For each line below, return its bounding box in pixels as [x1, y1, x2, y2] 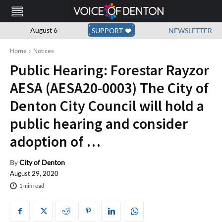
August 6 [30, 25, 57, 34]
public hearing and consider [10, 114, 188, 133]
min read [22, 182, 44, 189]
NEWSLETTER [168, 26, 212, 35]
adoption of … [10, 132, 101, 151]
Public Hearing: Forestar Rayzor [10, 60, 209, 80]
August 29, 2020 [10, 169, 58, 178]
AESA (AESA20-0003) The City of [10, 78, 209, 98]
